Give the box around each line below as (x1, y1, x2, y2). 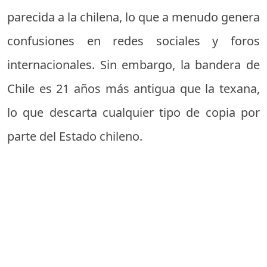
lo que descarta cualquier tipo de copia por (7, 104, 260, 120)
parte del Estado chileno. (7, 128, 142, 144)
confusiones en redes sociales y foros (7, 33, 260, 49)
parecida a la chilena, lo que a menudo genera (7, 9, 260, 25)
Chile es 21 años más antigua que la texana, (7, 80, 260, 97)
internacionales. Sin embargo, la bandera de (7, 57, 260, 73)
